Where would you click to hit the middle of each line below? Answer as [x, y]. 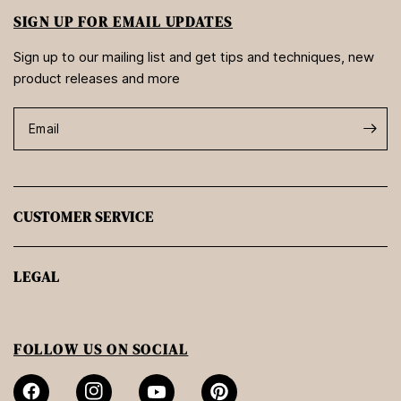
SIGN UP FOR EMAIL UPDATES [123, 21]
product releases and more [97, 78]
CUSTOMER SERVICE [84, 216]
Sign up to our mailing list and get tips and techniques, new [194, 56]
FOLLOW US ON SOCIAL [101, 349]
